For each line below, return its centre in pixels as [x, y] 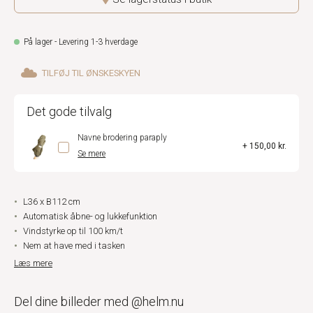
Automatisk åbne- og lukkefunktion [90, 216]
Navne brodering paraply [123, 138]
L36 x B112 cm [52, 202]
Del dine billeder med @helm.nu [99, 301]
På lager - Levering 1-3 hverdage [81, 42]
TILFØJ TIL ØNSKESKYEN [91, 73]
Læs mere [33, 263]
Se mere [92, 154]
